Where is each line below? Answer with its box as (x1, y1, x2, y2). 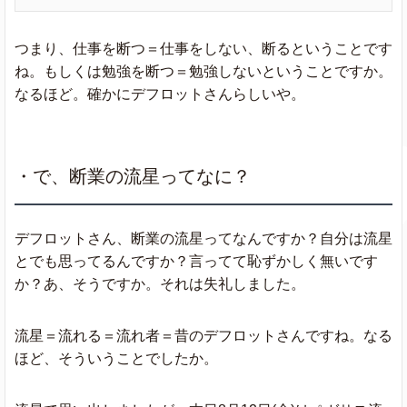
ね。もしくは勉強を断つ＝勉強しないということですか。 (15, 63, 392, 79)
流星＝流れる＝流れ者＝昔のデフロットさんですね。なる (15, 327, 392, 343)
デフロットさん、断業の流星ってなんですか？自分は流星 (15, 230, 392, 246)
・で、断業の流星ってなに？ (15, 165, 251, 186)
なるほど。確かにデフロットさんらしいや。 (15, 85, 305, 102)
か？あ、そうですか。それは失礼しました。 (15, 275, 305, 292)
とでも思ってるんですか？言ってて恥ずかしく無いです (15, 253, 378, 269)
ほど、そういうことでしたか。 (15, 350, 218, 366)
